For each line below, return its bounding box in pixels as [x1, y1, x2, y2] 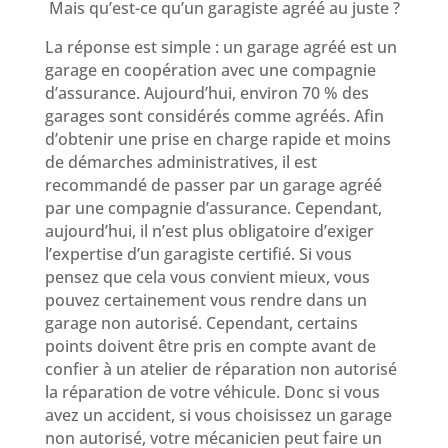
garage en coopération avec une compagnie [44, 58, 376, 81]
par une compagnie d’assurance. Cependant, [44, 196, 382, 219]
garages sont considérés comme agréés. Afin [44, 104, 384, 127]
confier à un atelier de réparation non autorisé [44, 357, 397, 380]
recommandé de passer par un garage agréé [44, 173, 382, 196]
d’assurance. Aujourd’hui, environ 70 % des [44, 81, 369, 104]
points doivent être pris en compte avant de [44, 334, 376, 357]
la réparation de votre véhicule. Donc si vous [44, 380, 380, 403]
